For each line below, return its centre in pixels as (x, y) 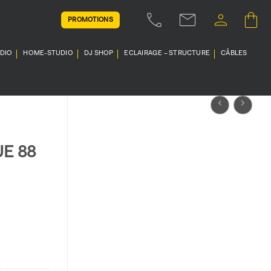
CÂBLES (234, 54)
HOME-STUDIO (48, 54)
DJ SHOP (99, 54)
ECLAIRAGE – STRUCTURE (167, 54)
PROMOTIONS (90, 20)
